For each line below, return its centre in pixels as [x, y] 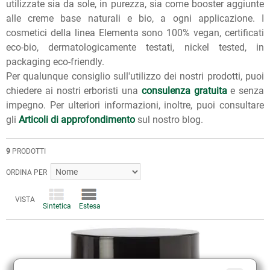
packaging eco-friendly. [55, 61]
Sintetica [56, 206]
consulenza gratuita [184, 90]
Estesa [89, 206]
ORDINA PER [28, 172]
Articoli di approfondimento [77, 119]
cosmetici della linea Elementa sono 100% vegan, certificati [135, 33]
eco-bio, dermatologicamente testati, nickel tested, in [135, 47]
